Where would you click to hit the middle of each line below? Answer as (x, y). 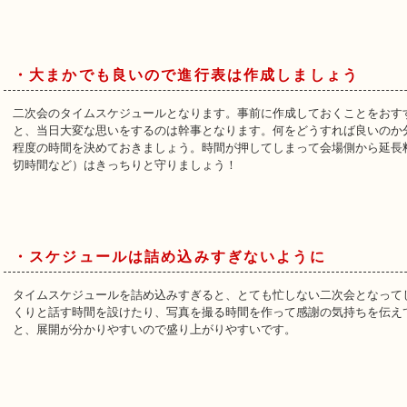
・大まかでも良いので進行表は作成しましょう (186, 75)
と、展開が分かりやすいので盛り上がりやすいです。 (154, 330)
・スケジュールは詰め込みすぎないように (169, 257)
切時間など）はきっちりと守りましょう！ (125, 165)
